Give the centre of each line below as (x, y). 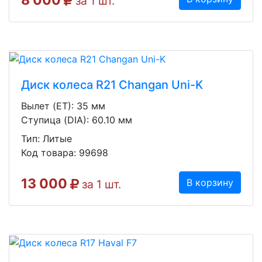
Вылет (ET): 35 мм (63, 106)
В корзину (210, 182)
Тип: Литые (46, 138)
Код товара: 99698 (65, 152)
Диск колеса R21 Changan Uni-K (112, 85)
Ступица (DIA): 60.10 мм (77, 120)
